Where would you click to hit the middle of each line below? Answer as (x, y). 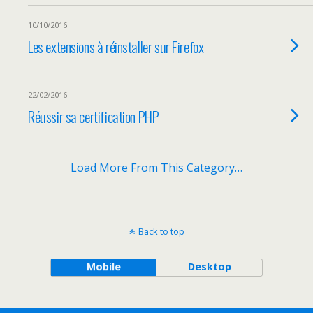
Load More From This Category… (156, 168)
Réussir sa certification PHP (94, 116)
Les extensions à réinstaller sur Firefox (116, 46)
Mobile (103, 267)
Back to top (161, 231)
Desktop (209, 267)
